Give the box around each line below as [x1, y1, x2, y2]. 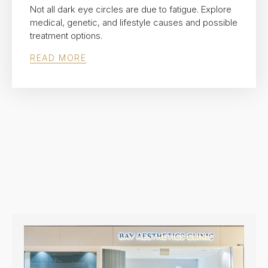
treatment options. [30, 30, 102, 42]
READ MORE [30, 53, 87, 63]
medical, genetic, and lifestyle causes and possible [30, 17, 237, 29]
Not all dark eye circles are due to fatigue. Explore [30, 4, 232, 16]
